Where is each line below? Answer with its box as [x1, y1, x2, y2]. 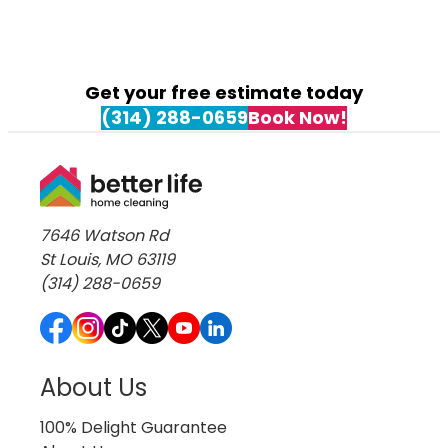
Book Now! [248, 104, 347, 130]
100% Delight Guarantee [40, 415, 227, 439]
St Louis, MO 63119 [40, 247, 175, 271]
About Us [40, 370, 147, 404]
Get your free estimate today [85, 79, 363, 105]
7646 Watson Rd [40, 223, 169, 247]
